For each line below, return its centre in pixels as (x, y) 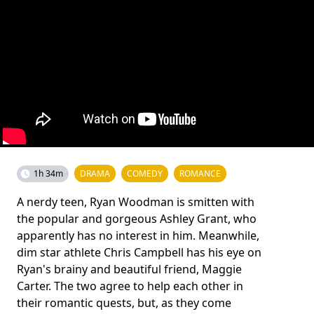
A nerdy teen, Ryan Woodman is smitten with (136, 202)
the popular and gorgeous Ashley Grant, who (137, 218)
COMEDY (145, 173)
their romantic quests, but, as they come (124, 302)
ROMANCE (200, 173)
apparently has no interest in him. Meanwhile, (138, 235)
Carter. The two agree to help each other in (130, 286)
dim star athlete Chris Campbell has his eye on (139, 252)
